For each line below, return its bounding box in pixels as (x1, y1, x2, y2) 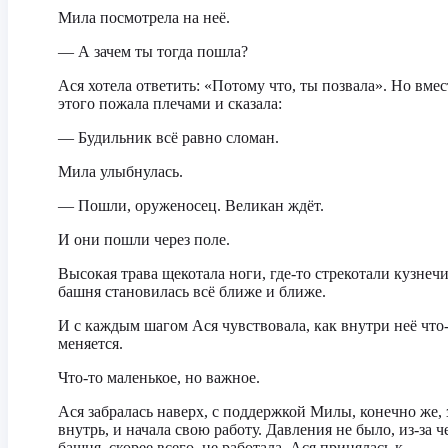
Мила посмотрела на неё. (58, 9, 230, 26)
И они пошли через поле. (58, 231, 230, 248)
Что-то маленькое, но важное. (58, 369, 260, 386)
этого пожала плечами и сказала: (58, 95, 282, 112)
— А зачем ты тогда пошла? (58, 43, 248, 60)
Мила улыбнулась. (58, 163, 183, 180)
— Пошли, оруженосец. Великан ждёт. (58, 197, 324, 214)
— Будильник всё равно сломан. (58, 129, 279, 146)
